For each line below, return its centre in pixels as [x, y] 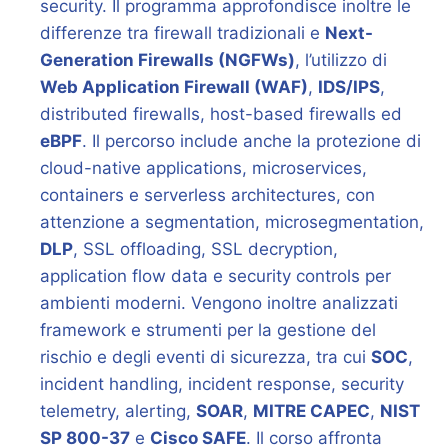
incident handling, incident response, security [222, 383]
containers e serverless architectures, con [207, 194]
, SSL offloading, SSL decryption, [205, 248]
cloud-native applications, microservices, [203, 167]
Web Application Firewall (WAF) [174, 86]
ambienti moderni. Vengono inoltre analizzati [219, 302]
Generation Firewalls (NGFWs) [167, 59]
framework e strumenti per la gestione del [208, 329]
